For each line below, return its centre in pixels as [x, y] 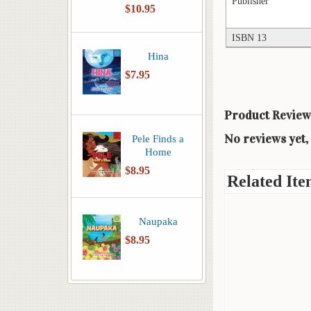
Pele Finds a [158, 138]
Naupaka [158, 221]
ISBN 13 [249, 38]
